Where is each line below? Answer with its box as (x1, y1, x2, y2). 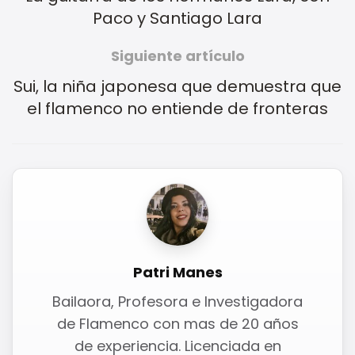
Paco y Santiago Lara (93, 6, 262, 29)
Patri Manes (132, 261, 223, 282)
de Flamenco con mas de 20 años (56, 313, 299, 334)
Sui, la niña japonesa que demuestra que (13, 74, 342, 97)
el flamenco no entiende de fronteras (27, 97, 328, 120)
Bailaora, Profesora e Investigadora (52, 291, 303, 311)
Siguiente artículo (110, 45, 245, 66)
